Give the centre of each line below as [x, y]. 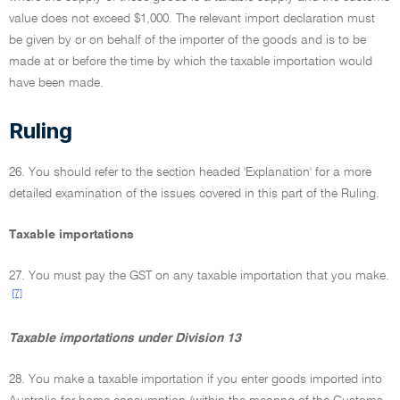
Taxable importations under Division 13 [125, 338]
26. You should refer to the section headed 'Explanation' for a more [190, 172]
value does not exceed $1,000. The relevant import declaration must [192, 19]
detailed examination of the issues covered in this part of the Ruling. [194, 194]
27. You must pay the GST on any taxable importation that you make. [199, 276]
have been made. [56, 83]
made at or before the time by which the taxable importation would [191, 62]
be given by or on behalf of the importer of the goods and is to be [187, 40]
